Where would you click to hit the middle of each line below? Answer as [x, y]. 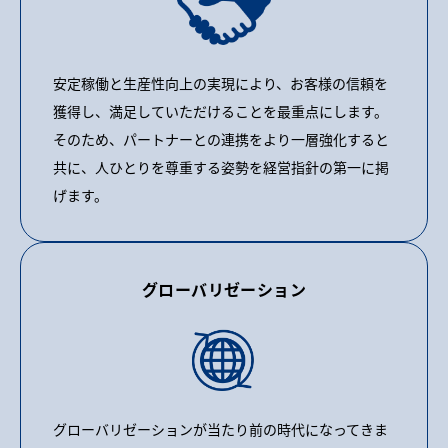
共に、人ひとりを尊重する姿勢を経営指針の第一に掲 [221, 166]
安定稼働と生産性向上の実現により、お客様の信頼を [220, 82]
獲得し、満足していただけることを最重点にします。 [220, 110]
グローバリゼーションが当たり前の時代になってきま [220, 428]
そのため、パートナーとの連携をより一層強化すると [221, 138]
